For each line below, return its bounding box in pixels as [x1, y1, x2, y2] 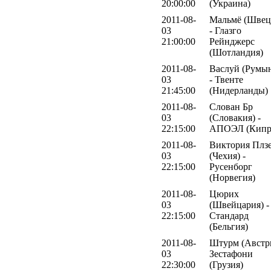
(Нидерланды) [209, 85, 268, 96]
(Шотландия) [209, 47, 263, 57]
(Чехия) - [209, 150, 246, 161]
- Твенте [209, 74, 243, 85]
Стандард [209, 210, 249, 221]
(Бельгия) [209, 221, 248, 232]
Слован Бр [209, 101, 253, 112]
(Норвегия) [209, 172, 255, 183]
